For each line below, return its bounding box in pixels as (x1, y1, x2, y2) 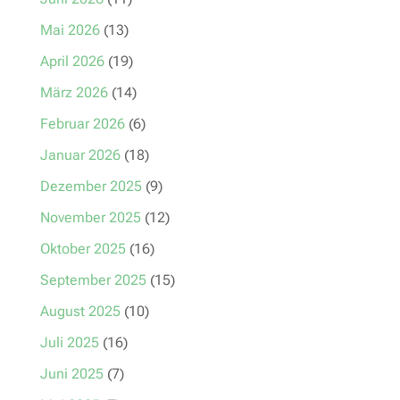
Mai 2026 (39, 21, 100, 38)
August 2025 (39, 302, 121, 320)
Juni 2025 (39, 364, 104, 382)
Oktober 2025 (39, 239, 126, 257)
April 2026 (39, 52, 104, 70)
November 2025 (39, 208, 141, 226)
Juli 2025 (39, 333, 99, 351)
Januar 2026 (39, 146, 121, 163)
